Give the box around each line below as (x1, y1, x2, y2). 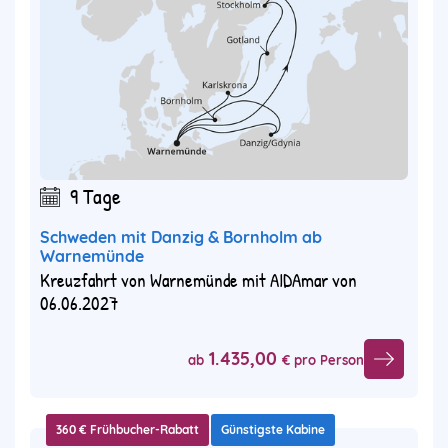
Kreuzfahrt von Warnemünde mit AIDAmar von (40, 267, 357, 294)
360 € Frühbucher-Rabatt (56, 422, 199, 438)
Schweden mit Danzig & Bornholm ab (40, 227, 322, 248)
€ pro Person (282, 351, 364, 368)
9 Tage (70, 181, 121, 212)
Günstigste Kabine (221, 422, 325, 438)
